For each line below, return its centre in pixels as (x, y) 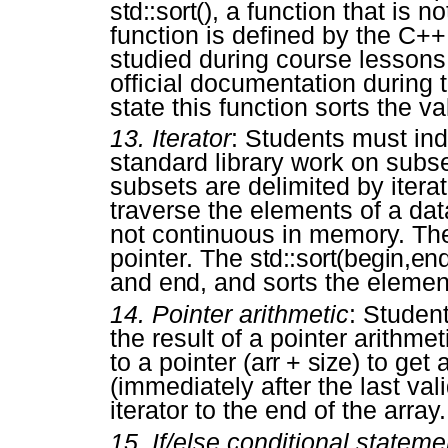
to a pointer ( (180, 362)
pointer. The (180, 258)
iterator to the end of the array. (278, 410)
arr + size (301, 362)
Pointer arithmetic (250, 314)
